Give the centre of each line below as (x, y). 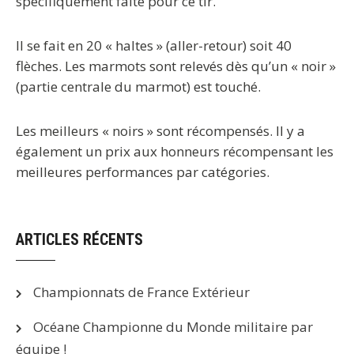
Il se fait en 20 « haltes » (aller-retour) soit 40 (154, 45)
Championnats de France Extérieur (141, 292)
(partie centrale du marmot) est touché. (138, 87)
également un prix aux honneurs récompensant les (175, 151)
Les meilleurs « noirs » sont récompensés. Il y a (160, 131)
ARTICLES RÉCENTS (79, 239)
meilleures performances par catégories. (143, 172)
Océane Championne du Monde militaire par (173, 327)
